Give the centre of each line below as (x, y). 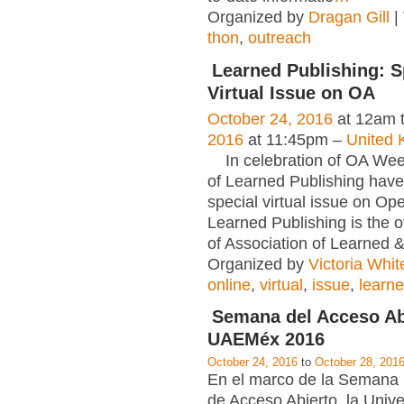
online (229, 285)
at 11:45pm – (295, 139)
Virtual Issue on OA (291, 92)
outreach (280, 38)
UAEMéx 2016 (266, 339)
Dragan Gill (349, 18)
